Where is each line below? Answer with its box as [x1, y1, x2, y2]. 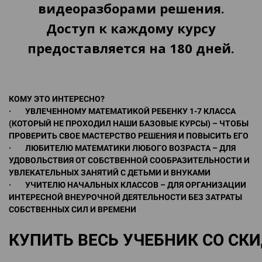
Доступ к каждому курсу [46, 19, 216, 37]
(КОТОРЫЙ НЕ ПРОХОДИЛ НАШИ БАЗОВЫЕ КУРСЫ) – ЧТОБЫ [9, 119, 249, 128]
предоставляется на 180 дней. [27, 39, 235, 57]
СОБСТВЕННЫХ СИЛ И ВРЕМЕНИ [9, 205, 136, 214]
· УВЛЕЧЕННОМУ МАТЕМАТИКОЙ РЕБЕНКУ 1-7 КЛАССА [9, 106, 236, 116]
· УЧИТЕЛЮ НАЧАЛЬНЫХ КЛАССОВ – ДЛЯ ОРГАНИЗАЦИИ [9, 180, 246, 189]
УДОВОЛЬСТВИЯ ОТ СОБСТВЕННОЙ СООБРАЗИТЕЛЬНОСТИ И [9, 156, 250, 165]
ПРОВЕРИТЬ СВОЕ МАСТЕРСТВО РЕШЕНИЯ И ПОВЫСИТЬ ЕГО [9, 131, 249, 140]
